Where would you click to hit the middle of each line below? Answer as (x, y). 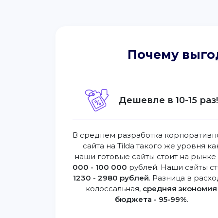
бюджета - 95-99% (151, 199)
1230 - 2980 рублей (111, 178)
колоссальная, (114, 189)
